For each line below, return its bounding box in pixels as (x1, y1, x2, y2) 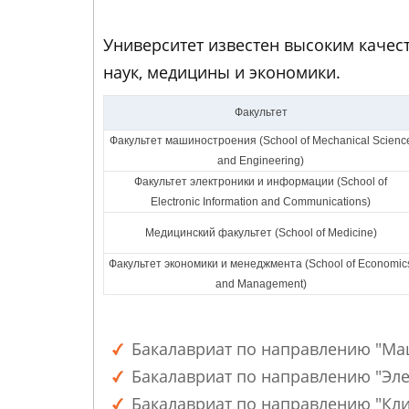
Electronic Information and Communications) (151, 195, 371, 208)
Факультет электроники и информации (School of (134, 175, 387, 188)
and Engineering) (217, 154, 304, 167)
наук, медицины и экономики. (103, 61, 341, 83)
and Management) (215, 278, 307, 290)
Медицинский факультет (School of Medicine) (144, 226, 377, 239)
